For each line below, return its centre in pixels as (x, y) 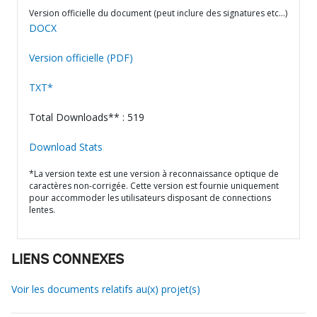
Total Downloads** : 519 (87, 117)
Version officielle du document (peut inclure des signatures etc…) (158, 13)
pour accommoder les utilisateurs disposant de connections (150, 198)
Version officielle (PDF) (81, 58)
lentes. (42, 210)
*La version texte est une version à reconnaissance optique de (154, 174)
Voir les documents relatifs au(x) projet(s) (106, 289)
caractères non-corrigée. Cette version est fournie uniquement (154, 186)
